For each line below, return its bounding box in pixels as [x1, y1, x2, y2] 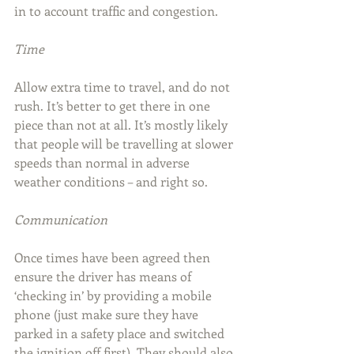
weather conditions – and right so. [14, 173, 208, 190]
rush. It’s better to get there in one [14, 97, 213, 115]
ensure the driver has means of [14, 268, 194, 285]
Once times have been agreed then [14, 249, 213, 266]
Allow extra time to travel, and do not [14, 78, 233, 96]
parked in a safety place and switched [14, 325, 228, 342]
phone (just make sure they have [14, 306, 201, 323]
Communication [14, 211, 107, 228]
